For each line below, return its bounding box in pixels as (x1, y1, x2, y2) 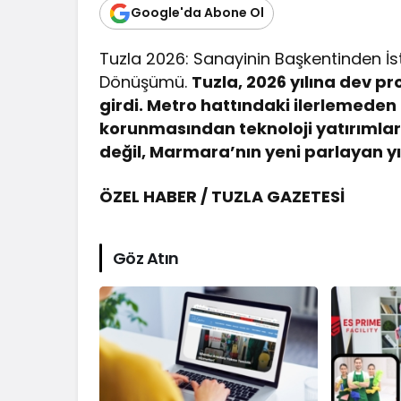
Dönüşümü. (99, 70, 192, 93)
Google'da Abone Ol (131, 4, 264, 22)
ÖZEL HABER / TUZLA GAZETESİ (99, 184, 346, 208)
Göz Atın (113, 246, 179, 269)
